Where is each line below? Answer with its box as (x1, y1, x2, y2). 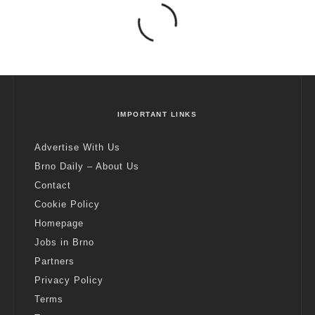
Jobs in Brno (34, 237, 94, 248)
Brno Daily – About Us (34, 161, 139, 172)
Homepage (34, 218, 84, 229)
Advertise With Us (34, 142, 120, 153)
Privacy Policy (34, 275, 103, 286)
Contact (34, 180, 71, 191)
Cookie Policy (34, 199, 100, 210)
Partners (34, 256, 75, 267)
